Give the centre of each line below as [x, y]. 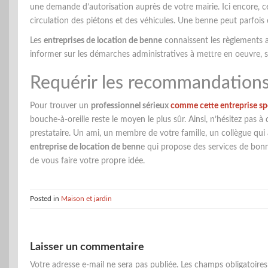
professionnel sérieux [131, 106]
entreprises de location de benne [103, 40]
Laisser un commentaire [87, 247]
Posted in [45, 198]
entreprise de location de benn [85, 147]
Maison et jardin [86, 198]
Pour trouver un [60, 106]
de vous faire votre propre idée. [87, 161]
